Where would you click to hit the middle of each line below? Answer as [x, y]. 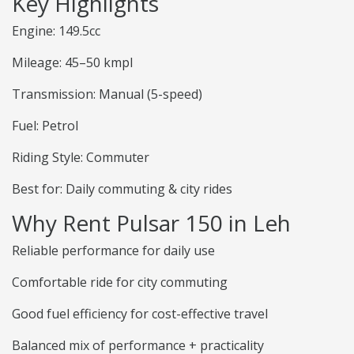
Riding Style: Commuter [81, 158]
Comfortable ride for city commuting [120, 282]
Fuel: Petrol [45, 126]
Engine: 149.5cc [56, 31]
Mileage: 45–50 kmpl [72, 63]
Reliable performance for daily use [113, 251]
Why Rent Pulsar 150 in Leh [151, 223]
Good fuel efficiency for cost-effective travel [140, 314]
